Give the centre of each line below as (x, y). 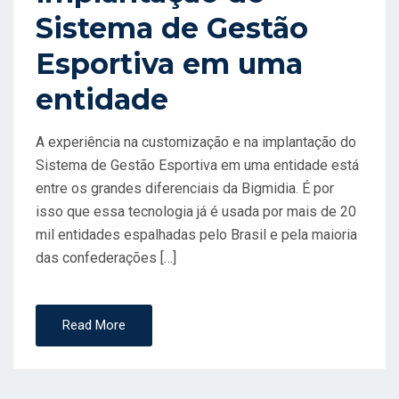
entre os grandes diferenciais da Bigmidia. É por (185, 189)
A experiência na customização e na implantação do (196, 142)
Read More (94, 326)
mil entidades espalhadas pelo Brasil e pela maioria (196, 235)
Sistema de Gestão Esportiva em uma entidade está (197, 166)
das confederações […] (106, 258)
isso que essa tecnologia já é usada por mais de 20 (196, 212)
